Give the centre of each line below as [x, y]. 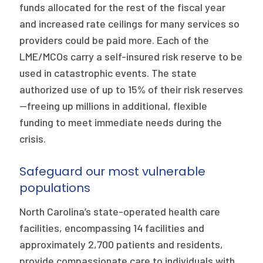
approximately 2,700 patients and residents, [122, 244]
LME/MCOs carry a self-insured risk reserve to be [131, 56]
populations [55, 188]
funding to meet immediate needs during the [121, 122]
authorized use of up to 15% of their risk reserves [131, 89]
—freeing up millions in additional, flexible [114, 106]
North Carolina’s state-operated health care [120, 211]
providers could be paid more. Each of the [114, 40]
